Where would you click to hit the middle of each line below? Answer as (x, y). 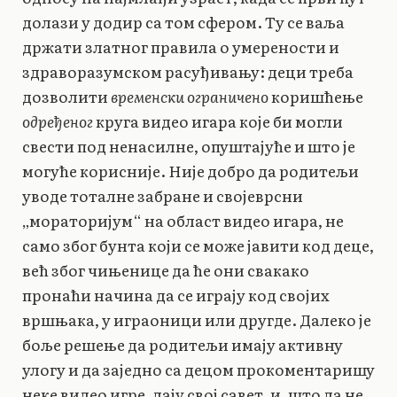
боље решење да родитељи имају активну (183, 344)
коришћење (316, 96)
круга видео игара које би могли (218, 121)
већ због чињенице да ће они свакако (166, 269)
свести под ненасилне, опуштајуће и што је (189, 145)
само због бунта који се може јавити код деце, (198, 245)
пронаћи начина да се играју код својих (176, 294)
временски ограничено (190, 96)
